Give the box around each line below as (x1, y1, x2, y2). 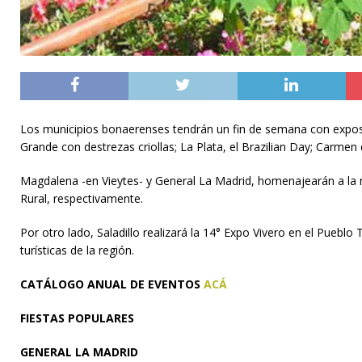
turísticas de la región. (20, 242, 134, 258)
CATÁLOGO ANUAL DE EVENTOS (20, 276, 200, 292)
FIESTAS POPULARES (20, 309, 134, 326)
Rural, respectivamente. (20, 190, 143, 206)
